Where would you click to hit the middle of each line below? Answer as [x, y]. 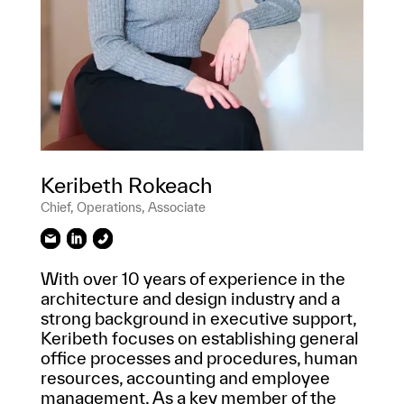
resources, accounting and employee [185, 378]
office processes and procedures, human [199, 358]
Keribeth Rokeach [126, 184]
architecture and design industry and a [190, 299]
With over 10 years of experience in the [193, 279]
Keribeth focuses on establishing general [199, 339]
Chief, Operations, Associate [123, 207]
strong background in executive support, [198, 319]
